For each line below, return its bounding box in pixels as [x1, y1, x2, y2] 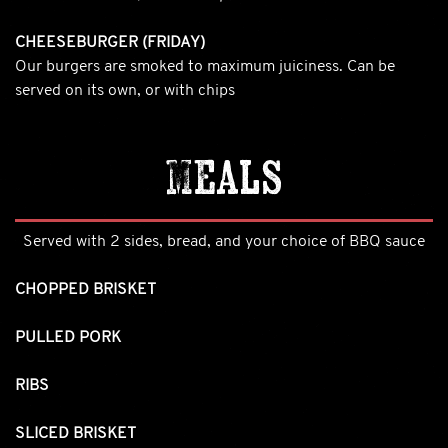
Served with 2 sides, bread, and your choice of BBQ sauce [23, 233, 425, 250]
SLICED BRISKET [15, 425, 136, 442]
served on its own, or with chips [15, 82, 235, 99]
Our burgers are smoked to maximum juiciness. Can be [15, 58, 395, 75]
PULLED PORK [15, 329, 121, 346]
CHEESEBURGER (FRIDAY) [15, 34, 205, 51]
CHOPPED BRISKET [15, 281, 156, 298]
